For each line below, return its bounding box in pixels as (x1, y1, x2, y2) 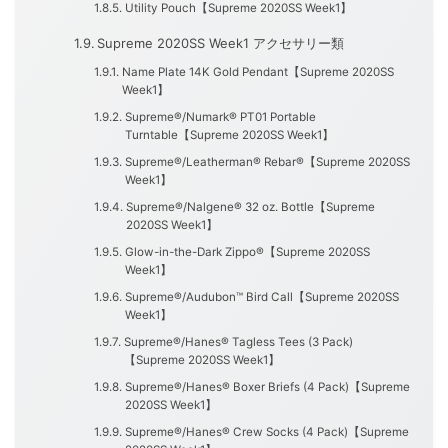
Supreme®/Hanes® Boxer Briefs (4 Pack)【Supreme (124, 380, 410, 395)
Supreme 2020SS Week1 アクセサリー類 (97, 35, 345, 52)
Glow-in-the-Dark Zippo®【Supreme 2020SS (124, 245, 370, 260)
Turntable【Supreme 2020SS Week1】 (124, 128, 334, 143)
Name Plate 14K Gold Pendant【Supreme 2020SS (121, 65, 394, 80)
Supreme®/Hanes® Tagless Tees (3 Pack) (123, 335, 353, 350)
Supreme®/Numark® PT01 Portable (124, 110, 316, 125)
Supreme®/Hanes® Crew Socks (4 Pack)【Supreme (124, 425, 409, 440)
